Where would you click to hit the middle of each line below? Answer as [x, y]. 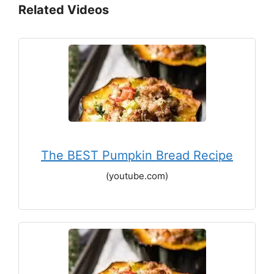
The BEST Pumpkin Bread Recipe [137, 155]
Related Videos [64, 9]
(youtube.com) [137, 176]
